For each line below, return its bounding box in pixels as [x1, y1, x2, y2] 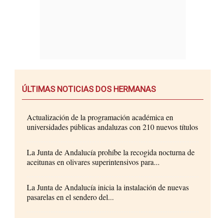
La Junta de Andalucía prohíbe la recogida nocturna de [27, 146, 195, 157]
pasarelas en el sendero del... [27, 191, 114, 202]
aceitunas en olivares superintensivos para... [27, 156, 160, 167]
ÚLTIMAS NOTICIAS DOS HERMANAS [22, 84, 156, 94]
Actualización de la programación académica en [27, 111, 173, 122]
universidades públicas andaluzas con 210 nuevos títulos [27, 121, 198, 132]
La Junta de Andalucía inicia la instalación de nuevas [27, 182, 189, 192]
